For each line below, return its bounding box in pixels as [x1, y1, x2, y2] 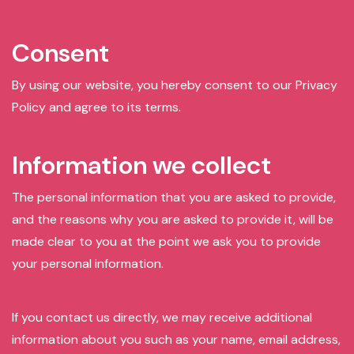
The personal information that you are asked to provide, [12, 189, 336, 205]
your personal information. [12, 255, 164, 272]
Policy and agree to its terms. [12, 99, 181, 115]
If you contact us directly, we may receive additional [12, 309, 312, 326]
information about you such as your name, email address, [12, 331, 341, 348]
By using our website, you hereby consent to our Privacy [12, 77, 337, 93]
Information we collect [12, 149, 271, 182]
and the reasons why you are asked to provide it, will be [12, 211, 333, 228]
